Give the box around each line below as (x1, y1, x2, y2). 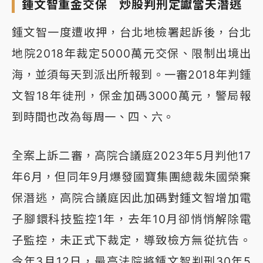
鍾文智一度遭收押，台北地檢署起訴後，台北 (12, 25, 251, 40)
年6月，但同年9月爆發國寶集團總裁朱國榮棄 (12, 170, 251, 184)
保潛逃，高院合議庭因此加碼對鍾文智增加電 (12, 191, 251, 205)
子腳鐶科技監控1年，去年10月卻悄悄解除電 (12, 212, 251, 227)
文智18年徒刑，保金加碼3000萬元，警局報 (12, 89, 251, 103)
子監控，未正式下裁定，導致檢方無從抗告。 (12, 233, 251, 248)
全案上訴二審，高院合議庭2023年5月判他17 (12, 149, 251, 163)
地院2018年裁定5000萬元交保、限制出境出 (12, 46, 251, 61)
